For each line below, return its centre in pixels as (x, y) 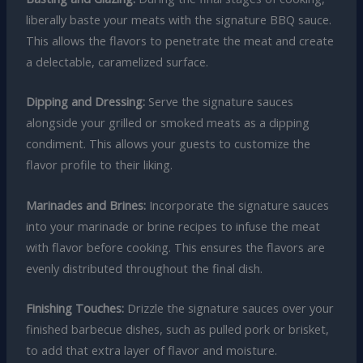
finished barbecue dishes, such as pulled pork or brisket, (177, 329)
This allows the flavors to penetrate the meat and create (179, 40)
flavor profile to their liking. (99, 165)
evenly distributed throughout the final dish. (144, 268)
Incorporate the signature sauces (237, 205)
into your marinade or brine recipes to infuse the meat (173, 226)
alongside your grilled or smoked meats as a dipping (167, 123)
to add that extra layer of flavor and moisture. (151, 350)
